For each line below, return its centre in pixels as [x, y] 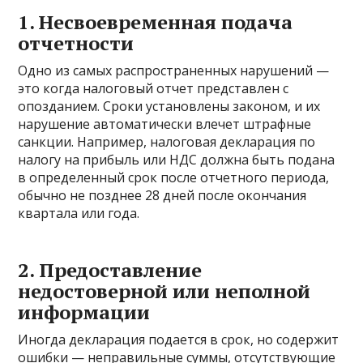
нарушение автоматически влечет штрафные [165, 124]
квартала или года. [79, 214]
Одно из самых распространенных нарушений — [174, 71]
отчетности [76, 43]
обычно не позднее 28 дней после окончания [162, 196]
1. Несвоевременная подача [156, 22]
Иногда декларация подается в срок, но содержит [179, 340]
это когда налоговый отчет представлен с [154, 89]
